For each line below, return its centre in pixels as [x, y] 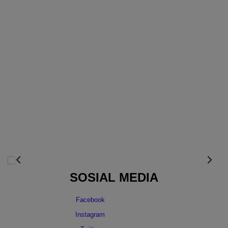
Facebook [90, 200]
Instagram [90, 215]
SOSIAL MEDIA [114, 178]
